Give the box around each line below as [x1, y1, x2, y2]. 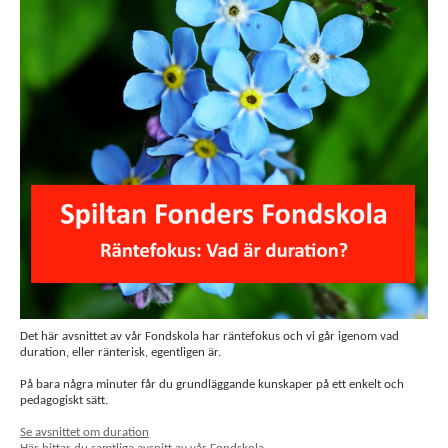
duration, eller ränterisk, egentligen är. [20, 346, 224, 359]
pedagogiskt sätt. [20, 394, 108, 407]
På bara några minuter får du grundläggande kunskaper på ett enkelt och [20, 378, 404, 391]
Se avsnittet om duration [20, 426, 149, 439]
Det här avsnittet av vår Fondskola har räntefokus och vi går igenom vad [20, 330, 399, 343]
